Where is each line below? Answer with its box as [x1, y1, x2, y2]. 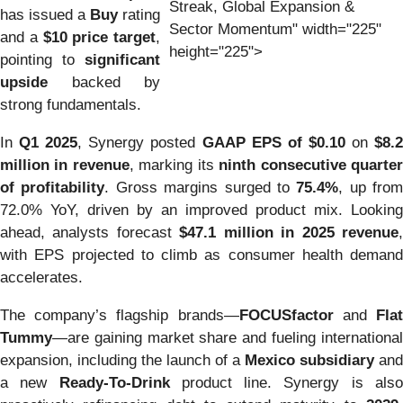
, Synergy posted [77, 133, 202, 151]
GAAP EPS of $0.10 [201, 133, 345, 151]
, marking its [129, 156, 219, 174]
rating [118, 5, 160, 23]
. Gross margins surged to [104, 178, 297, 196]
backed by [48, 73, 160, 91]
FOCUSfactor [238, 306, 334, 324]
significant [85, 50, 160, 68]
